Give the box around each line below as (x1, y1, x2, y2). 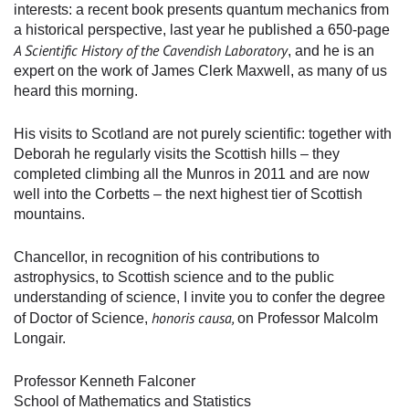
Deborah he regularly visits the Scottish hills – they (14, 146, 340, 163)
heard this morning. (14, 83, 138, 100)
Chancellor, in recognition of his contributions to (14, 249, 320, 266)
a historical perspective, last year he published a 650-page (14, 22, 390, 38)
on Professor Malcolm (237, 310, 378, 327)
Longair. (14, 330, 66, 347)
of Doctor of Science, (14, 310, 152, 327)
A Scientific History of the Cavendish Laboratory (14, 41, 288, 60)
